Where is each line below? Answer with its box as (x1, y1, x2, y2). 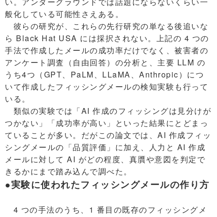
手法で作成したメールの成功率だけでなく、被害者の (5, 44, 208, 56)
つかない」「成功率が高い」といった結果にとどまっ (5, 117, 208, 128)
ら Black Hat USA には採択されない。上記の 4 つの (5, 32, 209, 44)
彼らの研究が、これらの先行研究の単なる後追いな (5, 20, 208, 31)
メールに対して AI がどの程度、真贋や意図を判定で (5, 153, 205, 165)
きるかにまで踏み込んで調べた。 (5, 165, 132, 177)
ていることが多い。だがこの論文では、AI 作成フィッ (5, 129, 211, 140)
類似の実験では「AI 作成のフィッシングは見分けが (5, 105, 211, 116)
